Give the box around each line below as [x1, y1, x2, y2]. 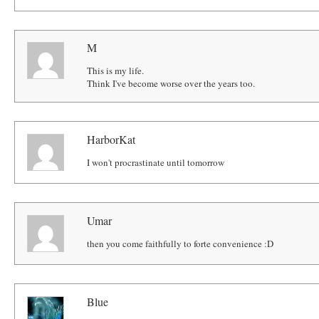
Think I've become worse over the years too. [87, 77, 256, 90]
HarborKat [87, 132, 136, 147]
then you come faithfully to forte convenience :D [87, 237, 274, 251]
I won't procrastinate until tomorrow [87, 156, 225, 169]
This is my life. [87, 64, 145, 78]
